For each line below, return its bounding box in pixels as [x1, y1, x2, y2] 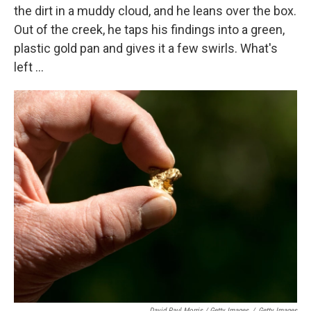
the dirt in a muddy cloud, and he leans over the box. [14, 3, 296, 19]
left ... [14, 60, 44, 75]
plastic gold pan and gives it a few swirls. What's [14, 41, 278, 56]
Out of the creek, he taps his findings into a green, [14, 22, 285, 37]
